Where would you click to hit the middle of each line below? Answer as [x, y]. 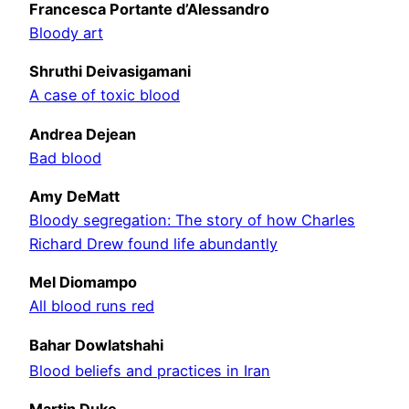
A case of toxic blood [105, 95]
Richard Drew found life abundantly [153, 244]
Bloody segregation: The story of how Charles [192, 220]
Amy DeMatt [74, 197]
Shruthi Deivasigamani [110, 72]
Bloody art [66, 33]
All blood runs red [92, 306]
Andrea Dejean [83, 134]
